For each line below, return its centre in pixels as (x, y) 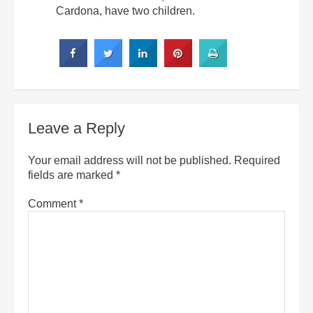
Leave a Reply (77, 128)
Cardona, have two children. (125, 10)
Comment (53, 203)
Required (257, 160)
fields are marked (72, 175)
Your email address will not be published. (130, 160)
